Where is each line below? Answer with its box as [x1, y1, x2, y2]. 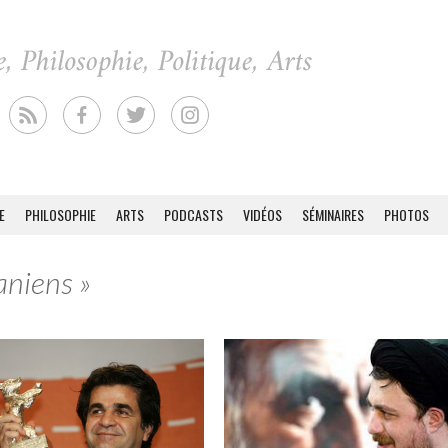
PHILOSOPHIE [25, 204, 96, 225]
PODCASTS [164, 204, 223, 225]
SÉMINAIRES [302, 204, 364, 225]
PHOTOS [384, 204, 429, 225]
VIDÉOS [243, 204, 282, 225]
